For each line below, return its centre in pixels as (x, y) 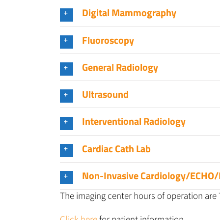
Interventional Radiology (134, 121)
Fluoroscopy (108, 40)
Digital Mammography (129, 13)
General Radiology (120, 67)
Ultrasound (105, 94)
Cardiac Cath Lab (116, 148)
